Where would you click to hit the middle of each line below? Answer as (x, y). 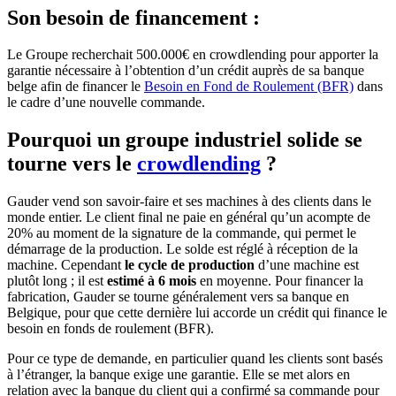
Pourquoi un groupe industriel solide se (185, 140)
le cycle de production (190, 265)
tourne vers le (72, 164)
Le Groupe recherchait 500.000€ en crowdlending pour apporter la (193, 55)
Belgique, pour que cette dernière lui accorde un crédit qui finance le (197, 313)
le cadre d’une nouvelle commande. (106, 103)
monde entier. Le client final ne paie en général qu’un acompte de (189, 217)
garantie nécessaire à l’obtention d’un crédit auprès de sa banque (186, 71)
